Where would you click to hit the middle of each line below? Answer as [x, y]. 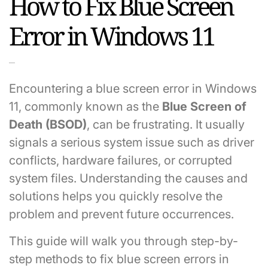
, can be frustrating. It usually [166, 124]
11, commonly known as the [86, 106]
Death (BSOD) [48, 124]
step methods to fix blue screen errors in [119, 259]
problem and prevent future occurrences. [121, 214]
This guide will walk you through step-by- [124, 241]
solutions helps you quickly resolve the [116, 196]
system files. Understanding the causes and [128, 178]
